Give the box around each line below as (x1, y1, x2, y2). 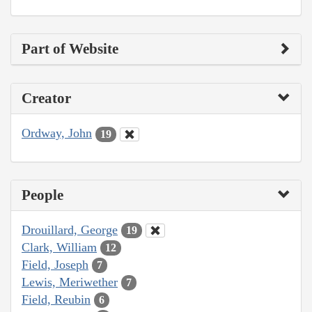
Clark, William (22, 240, 97, 254)
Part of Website (22, 40, 118, 58)
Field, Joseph (22, 257, 88, 272)
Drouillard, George (22, 222, 118, 237)
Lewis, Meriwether (22, 274, 118, 289)
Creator (22, 90, 71, 107)
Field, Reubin (22, 292, 91, 306)
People (22, 186, 63, 203)
